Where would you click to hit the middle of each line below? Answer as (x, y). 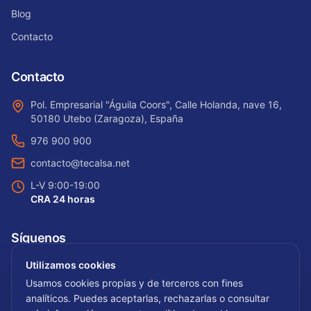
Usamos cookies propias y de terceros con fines (134, 283)
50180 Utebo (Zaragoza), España (107, 118)
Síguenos (39, 237)
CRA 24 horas (63, 199)
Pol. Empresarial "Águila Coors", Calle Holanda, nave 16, (156, 104)
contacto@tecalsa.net (80, 162)
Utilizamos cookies (71, 265)
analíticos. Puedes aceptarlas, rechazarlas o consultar (148, 298)
